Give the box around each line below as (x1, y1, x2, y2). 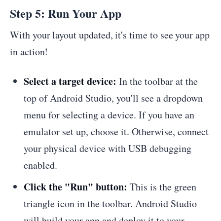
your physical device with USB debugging (24, 142, 191, 155)
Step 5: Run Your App (10, 4, 121, 22)
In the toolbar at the (116, 74, 198, 88)
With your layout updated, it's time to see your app (10, 28, 210, 41)
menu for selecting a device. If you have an (24, 108, 194, 121)
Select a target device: (24, 74, 116, 88)
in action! (10, 45, 48, 58)
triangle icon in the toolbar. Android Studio (24, 197, 197, 210)
